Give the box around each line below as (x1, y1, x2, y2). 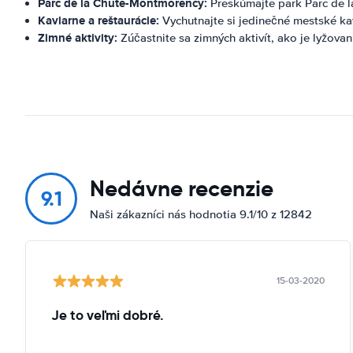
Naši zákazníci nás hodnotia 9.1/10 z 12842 (90, 206, 312, 221)
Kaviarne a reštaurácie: (38, 11, 159, 29)
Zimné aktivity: (38, 28, 117, 46)
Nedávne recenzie (90, 174, 273, 203)
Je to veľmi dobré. (51, 306, 164, 324)
